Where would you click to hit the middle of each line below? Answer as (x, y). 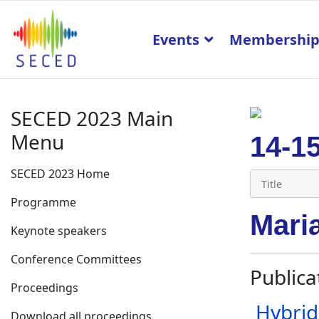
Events (176, 40)
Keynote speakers (59, 231)
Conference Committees (76, 259)
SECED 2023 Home (60, 174)
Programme (43, 202)
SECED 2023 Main (92, 118)
